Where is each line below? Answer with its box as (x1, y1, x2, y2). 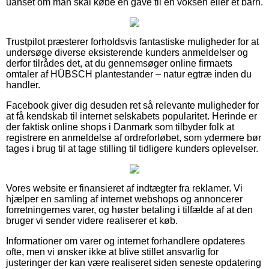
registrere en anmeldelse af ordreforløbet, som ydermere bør (6, 133, 261, 144)
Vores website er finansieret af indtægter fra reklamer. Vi (6, 183, 243, 194)
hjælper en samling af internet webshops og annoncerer (6, 194, 243, 205)
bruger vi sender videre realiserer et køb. (6, 216, 178, 226)
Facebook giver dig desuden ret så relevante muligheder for (6, 100, 259, 111)
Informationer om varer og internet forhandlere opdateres (6, 236, 245, 247)
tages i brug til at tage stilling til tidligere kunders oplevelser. (6, 144, 258, 154)
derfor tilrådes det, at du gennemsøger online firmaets (6, 58, 232, 69)
